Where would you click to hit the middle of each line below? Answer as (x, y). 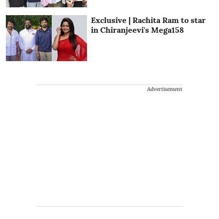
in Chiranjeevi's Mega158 (138, 30)
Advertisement (165, 89)
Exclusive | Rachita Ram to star (149, 20)
